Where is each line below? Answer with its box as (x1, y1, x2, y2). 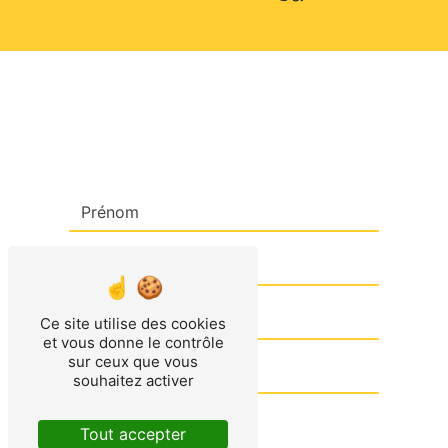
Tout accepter (80, 424, 186, 444)
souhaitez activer (72, 371, 194, 390)
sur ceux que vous (68, 352, 198, 371)
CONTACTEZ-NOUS (114, 110, 334, 153)
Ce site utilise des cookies (40, 314, 226, 333)
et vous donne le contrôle (42, 333, 224, 352)
